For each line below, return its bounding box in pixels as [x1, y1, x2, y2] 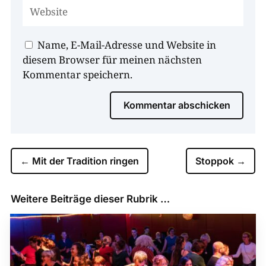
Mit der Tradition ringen [31, 155, 139, 167]
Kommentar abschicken [123, 99, 231, 112]
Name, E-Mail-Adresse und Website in [37, 38, 216, 52]
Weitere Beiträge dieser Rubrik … [10, 193, 170, 205]
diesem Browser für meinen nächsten [22, 53, 202, 67]
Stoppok [195, 155, 235, 167]
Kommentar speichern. [22, 68, 132, 82]
